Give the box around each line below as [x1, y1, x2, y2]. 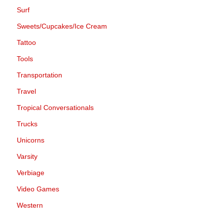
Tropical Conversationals [17, 104, 94, 111]
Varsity [17, 152, 37, 160]
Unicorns [17, 136, 44, 144]
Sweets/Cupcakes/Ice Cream [17, 22, 107, 30]
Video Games [17, 185, 59, 193]
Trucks [17, 120, 37, 128]
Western [17, 201, 43, 209]
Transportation [17, 71, 62, 79]
